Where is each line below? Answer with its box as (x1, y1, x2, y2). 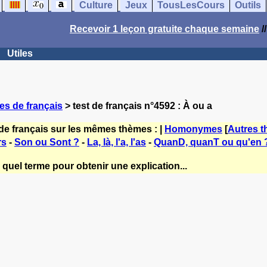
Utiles (7, 48, 33, 58)
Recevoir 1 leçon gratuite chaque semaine (70, 24, 259, 34)
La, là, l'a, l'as (87, 137, 146, 147)
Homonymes (164, 124, 222, 134)
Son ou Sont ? (14, 137, 79, 147)
